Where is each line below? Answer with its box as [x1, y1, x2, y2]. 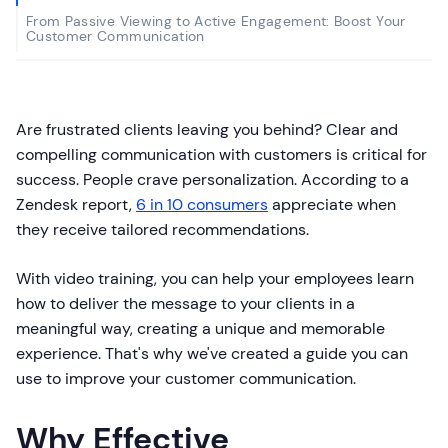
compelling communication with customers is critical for [16, 144, 427, 166]
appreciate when [268, 194, 396, 216]
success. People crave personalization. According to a [16, 169, 409, 191]
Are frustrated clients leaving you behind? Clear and [16, 119, 398, 141]
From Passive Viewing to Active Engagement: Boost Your [26, 11, 406, 30]
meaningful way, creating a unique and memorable [16, 318, 385, 340]
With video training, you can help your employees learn [16, 268, 414, 290]
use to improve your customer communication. [16, 368, 356, 390]
